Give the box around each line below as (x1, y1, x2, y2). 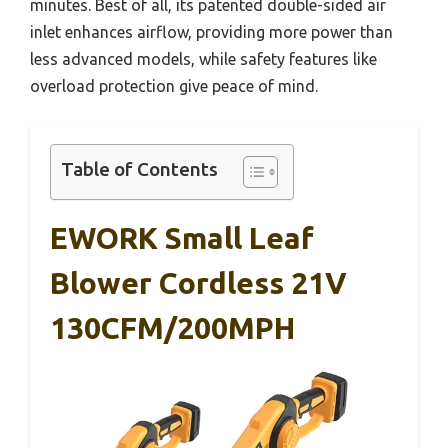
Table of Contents (61, 158, 218, 181)
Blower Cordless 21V (50, 265, 347, 300)
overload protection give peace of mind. (30, 76, 318, 95)
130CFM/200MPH (50, 310, 295, 345)
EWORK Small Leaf (50, 220, 314, 255)
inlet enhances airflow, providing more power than (30, 22, 393, 41)
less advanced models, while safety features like (30, 49, 377, 68)
